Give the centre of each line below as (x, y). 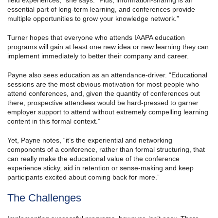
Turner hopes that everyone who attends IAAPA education (96, 38)
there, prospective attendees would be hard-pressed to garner (103, 103)
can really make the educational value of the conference (93, 159)
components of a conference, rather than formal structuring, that (106, 150)
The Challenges (44, 198)
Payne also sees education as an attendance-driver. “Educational (107, 75)
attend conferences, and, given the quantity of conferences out (104, 94)
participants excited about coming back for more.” (83, 177)
